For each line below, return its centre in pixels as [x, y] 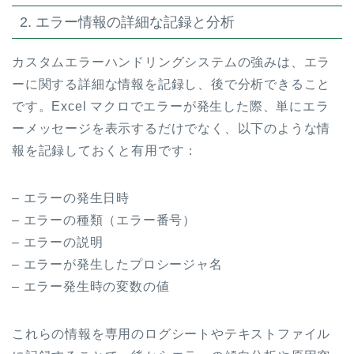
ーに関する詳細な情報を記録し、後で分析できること [171, 84]
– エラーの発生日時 [71, 198]
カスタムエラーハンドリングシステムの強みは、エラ [171, 62]
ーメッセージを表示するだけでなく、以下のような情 [171, 128]
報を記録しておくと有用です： [105, 150]
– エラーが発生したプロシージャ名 [117, 264]
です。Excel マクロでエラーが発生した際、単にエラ [171, 106]
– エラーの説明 [58, 242]
